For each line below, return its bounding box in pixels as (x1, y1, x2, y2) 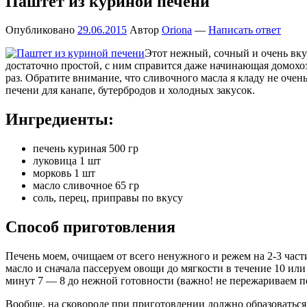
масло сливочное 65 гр (33, 180, 139, 192)
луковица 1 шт (33, 155, 101, 167)
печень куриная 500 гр (33, 143, 138, 155)
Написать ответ (208, 24, 281, 36)
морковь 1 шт (33, 167, 95, 180)
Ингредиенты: (5, 110, 114, 129)
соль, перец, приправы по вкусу (33, 192, 183, 204)
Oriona (162, 24, 192, 36)
